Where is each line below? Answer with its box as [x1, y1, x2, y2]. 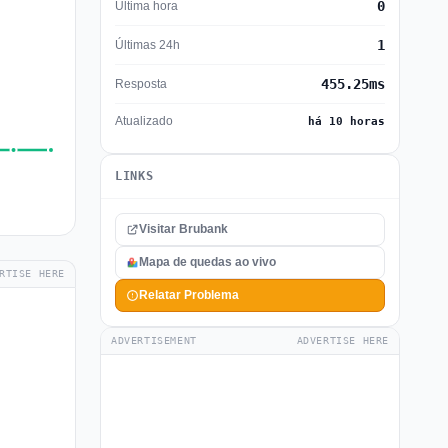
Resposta [115, 76, 167, 91]
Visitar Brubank [139, 222, 228, 236]
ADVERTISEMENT [111, 335, 197, 346]
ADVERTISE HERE [296, 335, 389, 346]
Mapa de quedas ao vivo [139, 255, 276, 269]
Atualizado [115, 114, 173, 128]
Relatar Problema [139, 288, 239, 302]
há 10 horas [308, 115, 385, 128]
